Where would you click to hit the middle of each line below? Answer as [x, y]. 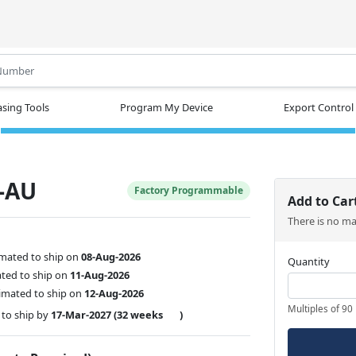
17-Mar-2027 [81, 314]
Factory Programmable [189, 190]
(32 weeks [139, 314]
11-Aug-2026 [100, 275]
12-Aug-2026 [114, 293]
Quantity [309, 261]
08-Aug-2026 [111, 256]
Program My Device [166, 107]
